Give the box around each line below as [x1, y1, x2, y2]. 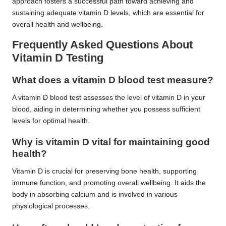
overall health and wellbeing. [12, 20, 103, 28]
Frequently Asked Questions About [12, 38, 193, 51]
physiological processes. [12, 202, 90, 210]
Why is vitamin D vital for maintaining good [12, 137, 210, 148]
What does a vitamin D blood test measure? [12, 75, 213, 86]
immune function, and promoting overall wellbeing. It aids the [12, 179, 206, 187]
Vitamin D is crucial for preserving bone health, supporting [12, 167, 197, 176]
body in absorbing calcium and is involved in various [12, 191, 178, 199]
